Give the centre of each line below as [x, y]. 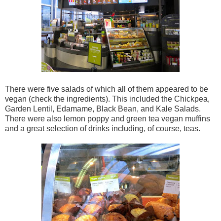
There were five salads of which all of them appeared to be [107, 89]
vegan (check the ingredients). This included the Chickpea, [107, 99]
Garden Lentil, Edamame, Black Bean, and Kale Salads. [103, 109]
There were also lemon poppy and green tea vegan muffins [108, 119]
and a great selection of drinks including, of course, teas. [103, 129]
